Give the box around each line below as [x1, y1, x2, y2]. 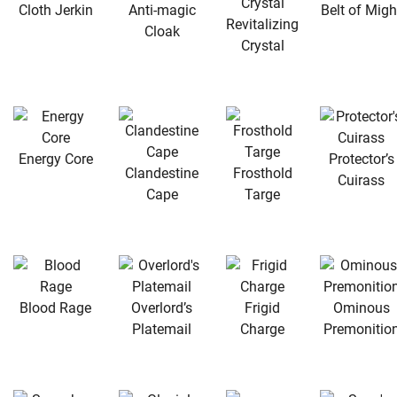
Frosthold [232, 164, 292, 182]
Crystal [240, 36, 284, 54]
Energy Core [18, 150, 93, 167]
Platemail [132, 320, 191, 338]
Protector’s [328, 150, 394, 167]
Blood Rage [19, 299, 91, 316]
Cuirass [338, 171, 385, 189]
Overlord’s [131, 299, 192, 316]
